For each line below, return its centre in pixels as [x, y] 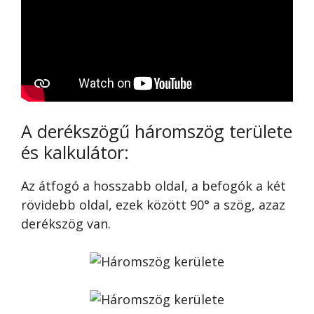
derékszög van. [66, 224]
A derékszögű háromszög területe [157, 131]
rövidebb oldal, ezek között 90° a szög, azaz [153, 205]
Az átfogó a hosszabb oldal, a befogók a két [153, 186]
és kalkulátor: [75, 152]
